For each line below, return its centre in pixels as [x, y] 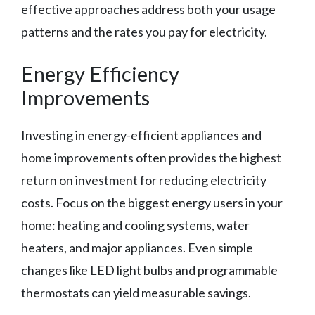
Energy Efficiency [100, 74]
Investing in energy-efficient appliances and [141, 135]
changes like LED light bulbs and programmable [149, 270]
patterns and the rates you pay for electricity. [144, 32]
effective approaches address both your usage [148, 9]
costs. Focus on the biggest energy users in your [152, 203]
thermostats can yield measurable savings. [136, 293]
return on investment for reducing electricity [144, 180]
